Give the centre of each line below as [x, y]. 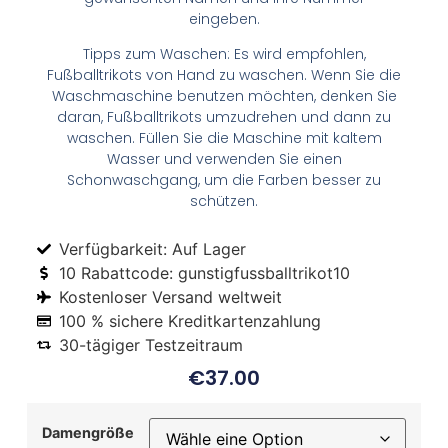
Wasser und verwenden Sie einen [224, 159]
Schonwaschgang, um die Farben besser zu [224, 180]
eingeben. [224, 18]
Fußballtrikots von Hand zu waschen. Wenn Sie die [224, 75]
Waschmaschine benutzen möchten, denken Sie [224, 96]
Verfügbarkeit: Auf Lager [153, 248]
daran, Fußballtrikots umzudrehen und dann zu [224, 117]
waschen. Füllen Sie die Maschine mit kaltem [224, 138]
